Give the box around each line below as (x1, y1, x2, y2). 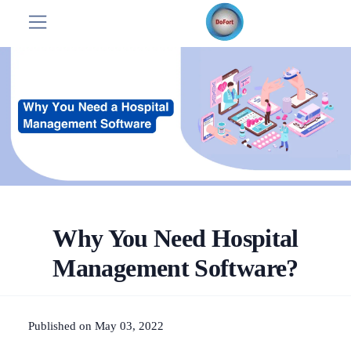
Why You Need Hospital (52, 223, 299, 252)
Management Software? (52, 253, 299, 282)
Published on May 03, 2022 (28, 319, 164, 332)
